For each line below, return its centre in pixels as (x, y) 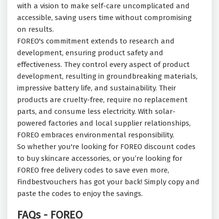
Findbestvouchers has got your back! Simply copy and (108, 182)
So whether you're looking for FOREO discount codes (106, 147)
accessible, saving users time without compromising (104, 18)
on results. (35, 30)
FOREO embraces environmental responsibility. (96, 135)
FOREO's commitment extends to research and (96, 41)
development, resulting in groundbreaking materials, (107, 77)
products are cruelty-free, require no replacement (102, 100)
